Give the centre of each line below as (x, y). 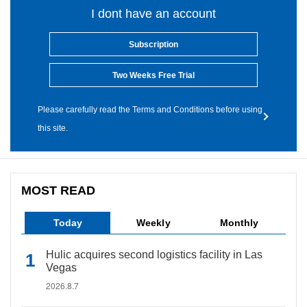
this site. (53, 128)
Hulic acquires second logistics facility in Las (154, 255)
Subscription (153, 45)
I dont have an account (153, 14)
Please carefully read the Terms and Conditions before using (150, 110)
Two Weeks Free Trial (153, 75)
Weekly (153, 223)
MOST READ (59, 191)
